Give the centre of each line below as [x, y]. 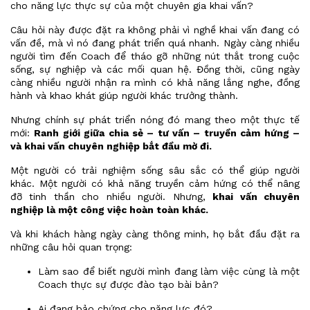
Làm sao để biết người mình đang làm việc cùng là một [169, 271]
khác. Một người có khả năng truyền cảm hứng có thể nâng [155, 183]
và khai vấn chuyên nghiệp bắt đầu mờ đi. [111, 146]
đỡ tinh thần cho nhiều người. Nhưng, [112, 197]
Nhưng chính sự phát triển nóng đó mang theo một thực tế [155, 120]
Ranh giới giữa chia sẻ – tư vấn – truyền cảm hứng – [167, 133]
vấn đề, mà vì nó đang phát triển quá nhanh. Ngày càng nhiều [155, 43]
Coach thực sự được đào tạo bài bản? [128, 284]
